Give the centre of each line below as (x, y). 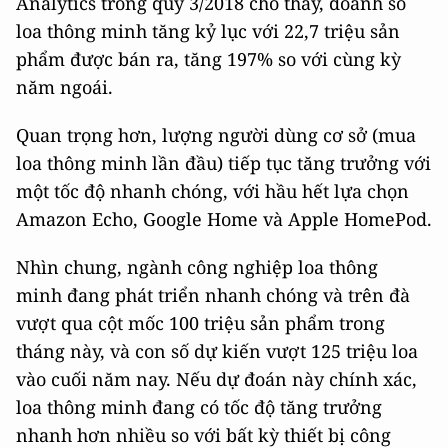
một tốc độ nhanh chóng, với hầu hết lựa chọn (212, 191)
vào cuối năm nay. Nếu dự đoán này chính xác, (216, 379)
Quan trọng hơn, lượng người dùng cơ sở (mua (216, 135)
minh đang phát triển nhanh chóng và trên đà (213, 295)
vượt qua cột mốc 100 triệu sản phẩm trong (200, 323)
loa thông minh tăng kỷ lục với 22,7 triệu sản (208, 31)
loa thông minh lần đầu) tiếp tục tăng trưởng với (223, 163)
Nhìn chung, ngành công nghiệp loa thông (197, 267)
